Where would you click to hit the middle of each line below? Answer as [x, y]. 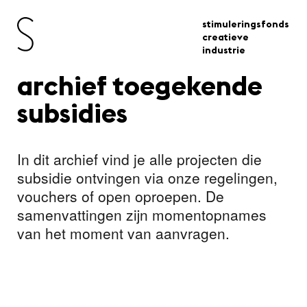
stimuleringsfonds [246, 25]
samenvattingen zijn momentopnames [142, 215]
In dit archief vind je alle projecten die [139, 159]
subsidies [72, 116]
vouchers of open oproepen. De [121, 196]
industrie [224, 51]
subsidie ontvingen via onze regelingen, [147, 178]
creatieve [225, 38]
